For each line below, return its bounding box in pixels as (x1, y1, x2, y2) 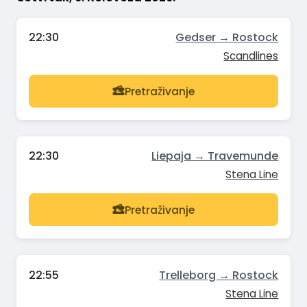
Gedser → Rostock (175, 29, 279, 46)
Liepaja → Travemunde (151, 148, 279, 164)
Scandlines (223, 49, 279, 64)
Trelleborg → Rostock (159, 267, 279, 283)
